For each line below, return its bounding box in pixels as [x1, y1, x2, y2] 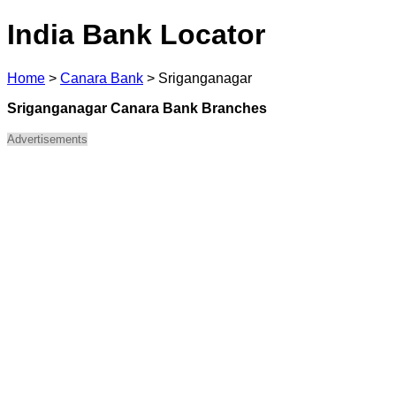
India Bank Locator [7, 19, 265, 51]
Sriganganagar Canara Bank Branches [7, 100, 267, 116]
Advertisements [7, 132, 88, 146]
